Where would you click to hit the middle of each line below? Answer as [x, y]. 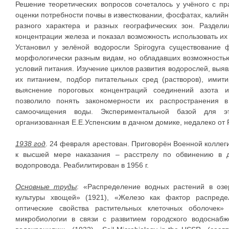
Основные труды [46, 187]
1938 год [31, 144]
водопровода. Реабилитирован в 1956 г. [82, 165]
